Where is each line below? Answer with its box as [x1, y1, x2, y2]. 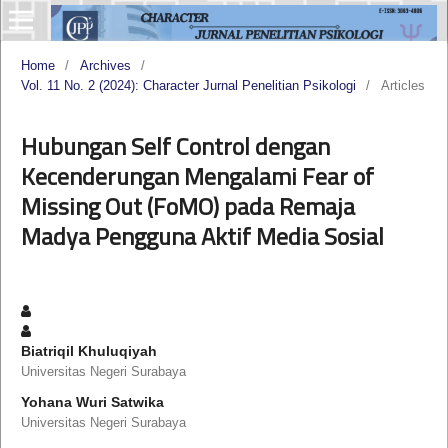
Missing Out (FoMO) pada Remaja [20, 187, 355, 224]
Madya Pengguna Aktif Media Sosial [20, 217, 384, 254]
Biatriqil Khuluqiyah [20, 342, 157, 359]
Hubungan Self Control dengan [20, 127, 330, 164]
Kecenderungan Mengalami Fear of [20, 157, 374, 194]
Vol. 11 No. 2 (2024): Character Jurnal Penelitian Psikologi [20, 77, 356, 93]
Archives [79, 57, 131, 73]
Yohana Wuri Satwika [20, 393, 164, 410]
